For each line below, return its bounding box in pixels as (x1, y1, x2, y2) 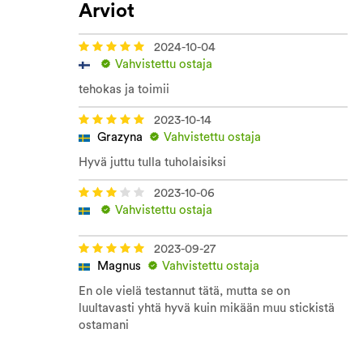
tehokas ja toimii (79, 83, 169, 96)
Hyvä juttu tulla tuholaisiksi (79, 156, 226, 169)
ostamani (79, 318, 129, 331)
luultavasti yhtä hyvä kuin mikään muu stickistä (79, 301, 335, 314)
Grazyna (97, 130, 143, 143)
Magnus (97, 259, 141, 272)
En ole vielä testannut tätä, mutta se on (79, 284, 290, 297)
